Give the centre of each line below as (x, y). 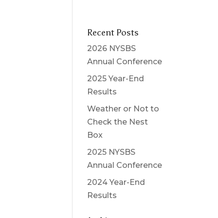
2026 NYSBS (112, 48)
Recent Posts (113, 33)
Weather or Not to (123, 109)
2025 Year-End (116, 79)
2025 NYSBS (111, 152)
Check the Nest (118, 122)
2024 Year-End (116, 182)
